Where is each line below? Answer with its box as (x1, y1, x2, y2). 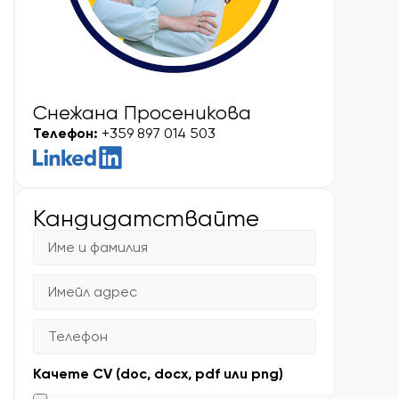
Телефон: (33, 125, 98, 142)
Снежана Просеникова (33, 102, 251, 125)
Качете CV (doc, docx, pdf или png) (33, 365, 283, 383)
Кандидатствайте (33, 205, 259, 232)
